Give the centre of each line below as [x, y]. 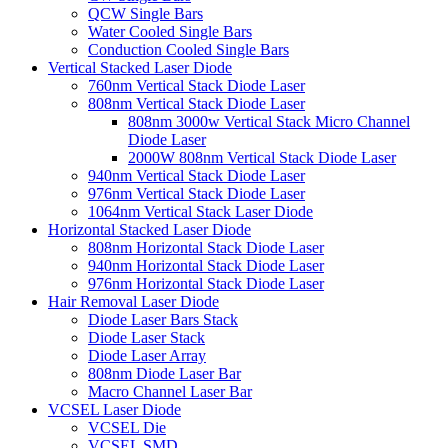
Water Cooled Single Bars [170, 31]
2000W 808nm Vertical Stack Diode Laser [262, 157]
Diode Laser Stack [146, 337]
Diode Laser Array [147, 355]
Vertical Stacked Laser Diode [140, 67]
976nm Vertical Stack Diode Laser [196, 193]
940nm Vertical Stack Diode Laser [196, 175]
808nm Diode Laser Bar [164, 373]
